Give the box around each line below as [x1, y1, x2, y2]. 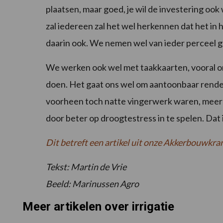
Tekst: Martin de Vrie [46, 161, 126, 173]
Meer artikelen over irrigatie [22, 200, 174, 214]
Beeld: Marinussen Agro [46, 178, 139, 190]
